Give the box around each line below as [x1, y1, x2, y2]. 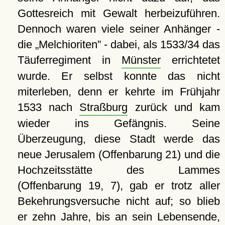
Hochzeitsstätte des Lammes [17, 163, 220, 176]
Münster [121, 53, 161, 66]
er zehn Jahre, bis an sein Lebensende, [17, 210, 220, 223]
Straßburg [79, 100, 128, 114]
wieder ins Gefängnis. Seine [17, 117, 220, 130]
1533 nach [17, 100, 80, 114]
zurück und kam [128, 100, 220, 114]
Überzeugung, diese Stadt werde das [17, 132, 220, 145]
